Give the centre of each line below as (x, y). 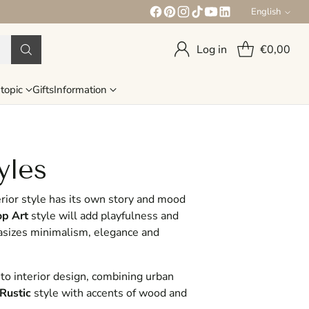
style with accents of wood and (109, 293)
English (266, 12)
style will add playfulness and (103, 216)
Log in (212, 49)
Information (80, 90)
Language (275, 19)
